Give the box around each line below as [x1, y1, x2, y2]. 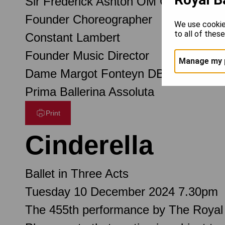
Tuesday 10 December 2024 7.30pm [25, 184, 218, 198]
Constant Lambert [25, 30, 120, 44]
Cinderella [25, 130, 153, 160]
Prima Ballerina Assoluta [25, 84, 154, 98]
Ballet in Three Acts [25, 166, 129, 180]
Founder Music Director [25, 48, 149, 62]
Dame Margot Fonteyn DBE [25, 66, 172, 80]
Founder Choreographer [25, 12, 152, 26]
